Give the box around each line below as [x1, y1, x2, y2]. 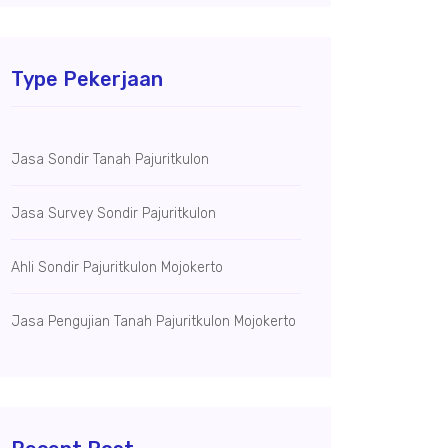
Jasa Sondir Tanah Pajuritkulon [11, 151, 209, 168]
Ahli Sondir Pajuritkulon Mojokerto [11, 259, 223, 276]
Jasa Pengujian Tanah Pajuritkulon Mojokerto [11, 313, 296, 330]
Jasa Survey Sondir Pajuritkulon [11, 205, 216, 222]
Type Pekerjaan [11, 67, 163, 91]
